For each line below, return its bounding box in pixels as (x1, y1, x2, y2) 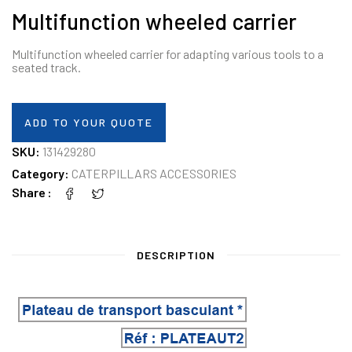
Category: (12, 165, 71, 181)
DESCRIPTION (137, 247, 215, 262)
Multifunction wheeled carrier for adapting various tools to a (12, 46, 324, 61)
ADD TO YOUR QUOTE (24, 115, 153, 129)
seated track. (12, 59, 81, 75)
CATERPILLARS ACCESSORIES (71, 165, 236, 181)
